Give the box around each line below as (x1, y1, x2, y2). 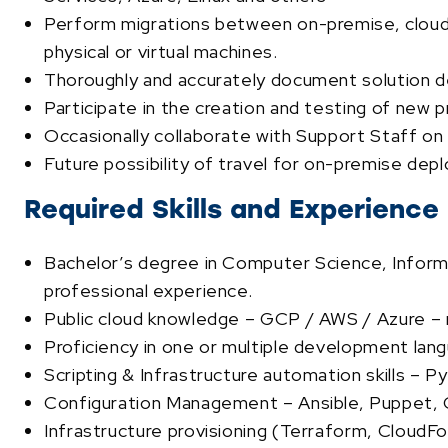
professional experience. (44, 278, 253, 302)
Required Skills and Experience (24, 192, 439, 225)
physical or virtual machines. (44, 39, 278, 63)
